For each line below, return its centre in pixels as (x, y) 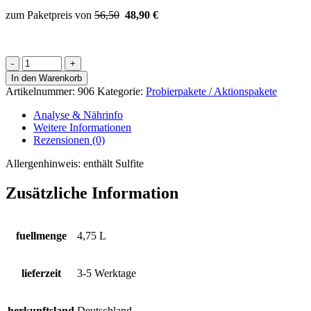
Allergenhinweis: (44, 164)
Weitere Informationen (82, 128)
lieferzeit (41, 274)
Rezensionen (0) (69, 140)
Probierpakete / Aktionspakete (211, 92)
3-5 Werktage (107, 274)
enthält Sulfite (114, 164)
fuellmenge (41, 236)
